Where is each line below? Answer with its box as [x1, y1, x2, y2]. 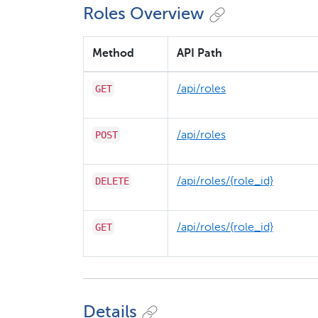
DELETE [94, 175, 129, 187]
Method [92, 48, 134, 60]
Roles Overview [83, 5, 204, 23]
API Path [177, 48, 222, 60]
